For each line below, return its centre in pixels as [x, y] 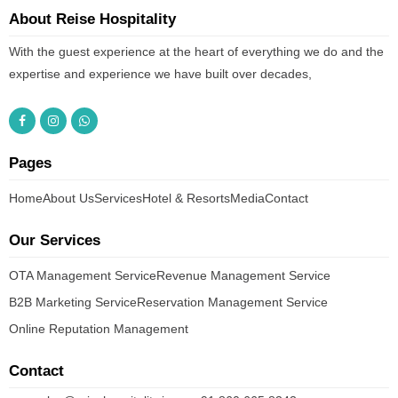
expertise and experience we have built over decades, [160, 74]
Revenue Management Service [243, 275]
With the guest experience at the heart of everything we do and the [196, 52]
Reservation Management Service [232, 302]
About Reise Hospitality [92, 19]
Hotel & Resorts [186, 198]
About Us [68, 198]
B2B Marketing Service [73, 302]
